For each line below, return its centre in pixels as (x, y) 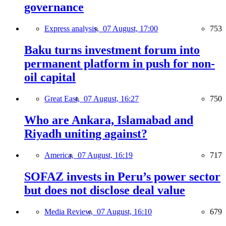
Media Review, (71, 211)
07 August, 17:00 (130, 29)
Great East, (64, 99)
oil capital (50, 77)
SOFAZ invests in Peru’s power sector (122, 176)
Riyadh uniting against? (86, 134)
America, (61, 155)
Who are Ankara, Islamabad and (109, 120)
